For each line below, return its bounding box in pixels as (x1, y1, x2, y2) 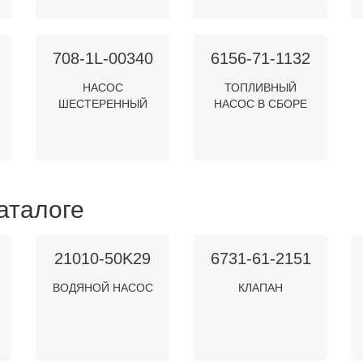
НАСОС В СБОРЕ (214, 97, 307, 110)
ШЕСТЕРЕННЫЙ (58, 97, 147, 110)
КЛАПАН (238, 281, 283, 294)
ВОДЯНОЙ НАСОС (52, 281, 153, 294)
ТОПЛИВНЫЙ (224, 81, 297, 94)
